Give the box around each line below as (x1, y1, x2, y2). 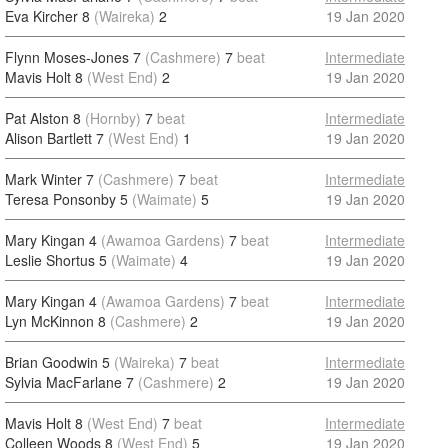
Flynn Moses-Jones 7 (5, 47, 141, 67)
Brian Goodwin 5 (5, 352, 110, 372)
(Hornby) (85, 108, 141, 128)
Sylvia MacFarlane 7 (5, 372, 134, 392)
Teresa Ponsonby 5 (5, 189, 128, 209)
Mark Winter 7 (5, 169, 94, 189)
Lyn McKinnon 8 (5, 311, 106, 331)
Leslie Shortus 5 (5, 250, 107, 270)
